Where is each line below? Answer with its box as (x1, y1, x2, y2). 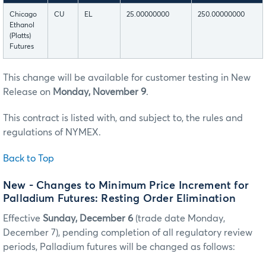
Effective (3, 213, 43, 223)
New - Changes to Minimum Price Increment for (3, 180, 249, 191)
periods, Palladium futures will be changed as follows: (3, 242, 235, 252)
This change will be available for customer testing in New (3, 73, 251, 83)
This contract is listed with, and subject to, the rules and (3, 113, 243, 123)
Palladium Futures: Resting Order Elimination (3, 193, 236, 204)
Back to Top (3, 154, 54, 164)
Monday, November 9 (50, 87, 146, 97)
